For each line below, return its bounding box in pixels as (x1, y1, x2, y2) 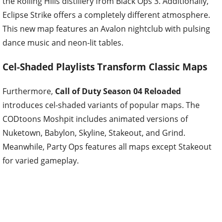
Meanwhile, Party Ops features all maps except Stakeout (2, 141, 212, 153)
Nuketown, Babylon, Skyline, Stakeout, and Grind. (2, 127, 185, 139)
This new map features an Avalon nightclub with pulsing (2, 23, 210, 34)
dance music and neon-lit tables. (2, 37, 123, 48)
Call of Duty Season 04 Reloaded (55, 86, 181, 97)
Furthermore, (2, 86, 55, 97)
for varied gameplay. (2, 155, 79, 166)
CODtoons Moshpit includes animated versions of (2, 113, 188, 125)
